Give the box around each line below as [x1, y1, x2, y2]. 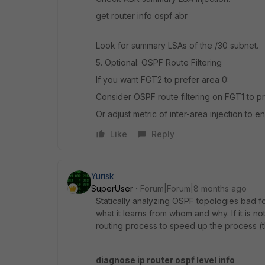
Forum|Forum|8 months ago [140, 183, 247, 193]
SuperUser [91, 183, 133, 193]
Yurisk [91, 170, 114, 181]
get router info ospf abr [96, 10, 188, 21]
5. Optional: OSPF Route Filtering [96, 57, 222, 67]
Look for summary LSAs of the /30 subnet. [96, 40, 258, 50]
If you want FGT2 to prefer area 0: [96, 74, 229, 85]
